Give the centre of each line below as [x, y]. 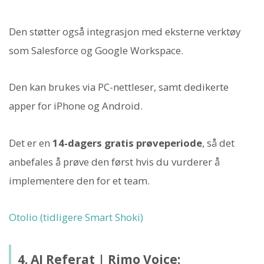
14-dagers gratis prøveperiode [127, 143]
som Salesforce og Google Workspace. [96, 51]
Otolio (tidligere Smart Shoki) [76, 217]
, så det [218, 143]
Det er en [31, 143]
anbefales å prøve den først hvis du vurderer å [114, 161]
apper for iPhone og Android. [76, 106]
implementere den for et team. [79, 180]
